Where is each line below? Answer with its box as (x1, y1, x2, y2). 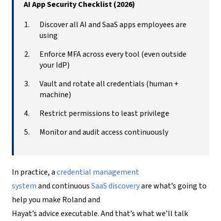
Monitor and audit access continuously (39, 126, 168, 138)
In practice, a (12, 166, 57, 178)
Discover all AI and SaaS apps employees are (39, 19, 186, 30)
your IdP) (39, 59, 70, 71)
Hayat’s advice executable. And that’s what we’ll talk (12, 208, 188, 219)
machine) (39, 89, 71, 100)
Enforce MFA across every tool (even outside (39, 48, 186, 60)
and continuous (37, 180, 91, 191)
